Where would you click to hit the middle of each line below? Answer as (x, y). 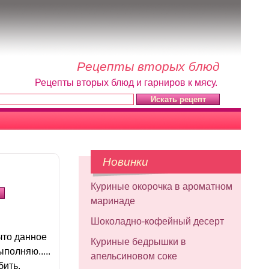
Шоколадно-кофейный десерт (157, 221)
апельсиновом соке (134, 256)
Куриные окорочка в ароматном (162, 186)
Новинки (125, 162)
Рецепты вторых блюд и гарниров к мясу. (127, 83)
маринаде (113, 201)
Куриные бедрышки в (138, 242)
